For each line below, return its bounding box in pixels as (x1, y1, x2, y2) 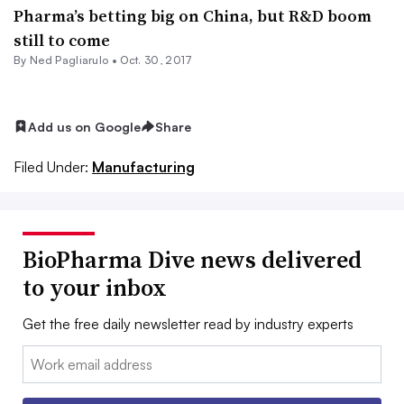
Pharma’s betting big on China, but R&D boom (14, 4, 372, 27)
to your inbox (23, 271, 167, 305)
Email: (23, 347, 60, 366)
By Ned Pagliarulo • (14, 52, 121, 67)
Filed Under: (14, 158, 88, 177)
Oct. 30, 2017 (120, 52, 193, 67)
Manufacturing (92, 158, 195, 177)
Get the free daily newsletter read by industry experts (23, 315, 353, 334)
